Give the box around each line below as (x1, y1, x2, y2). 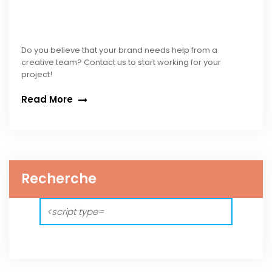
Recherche (21, 169, 97, 189)
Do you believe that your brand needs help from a (21, 44, 217, 56)
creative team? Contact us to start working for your (21, 56, 221, 69)
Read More (21, 93, 75, 106)
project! (21, 69, 52, 81)
